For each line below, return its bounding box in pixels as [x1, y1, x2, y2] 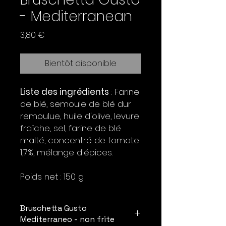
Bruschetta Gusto [20, 203, 87, 213]
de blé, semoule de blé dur [20, 98, 131, 110]
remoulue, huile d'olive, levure [20, 110, 139, 122]
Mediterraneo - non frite [20, 214, 115, 224]
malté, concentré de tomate [20, 134, 139, 146]
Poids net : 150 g [20, 171, 84, 183]
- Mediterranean [20, 7, 132, 26]
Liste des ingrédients [20, 86, 109, 98]
